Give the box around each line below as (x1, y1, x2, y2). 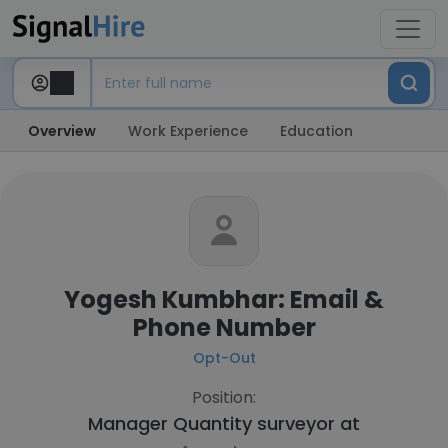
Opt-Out (192, 348, 256, 368)
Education (280, 121, 353, 141)
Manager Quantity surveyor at (88, 411, 360, 436)
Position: (192, 386, 256, 409)
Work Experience (128, 121, 248, 141)
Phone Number (132, 311, 316, 344)
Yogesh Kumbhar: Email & (64, 283, 384, 316)
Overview (28, 121, 96, 141)
